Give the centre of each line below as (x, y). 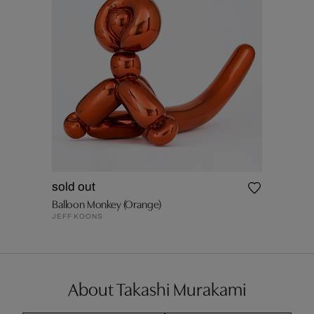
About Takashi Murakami (157, 288)
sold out (74, 187)
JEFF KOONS (77, 216)
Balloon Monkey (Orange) (107, 203)
